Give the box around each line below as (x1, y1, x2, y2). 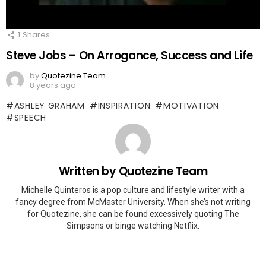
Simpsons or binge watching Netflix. (66, 220, 199, 230)
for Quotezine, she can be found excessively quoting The (27, 208, 239, 218)
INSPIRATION (97, 100, 151, 112)
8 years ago (30, 80, 76, 91)
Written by (58, 163, 119, 180)
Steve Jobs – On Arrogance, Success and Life (6, 47, 253, 64)
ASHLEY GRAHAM (14, 100, 85, 112)
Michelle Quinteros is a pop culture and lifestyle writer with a (21, 185, 245, 195)
